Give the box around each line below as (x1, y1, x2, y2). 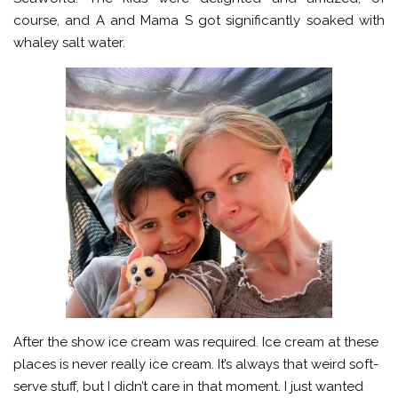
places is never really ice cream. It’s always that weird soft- (13, 356, 378, 372)
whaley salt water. (13, 35, 125, 51)
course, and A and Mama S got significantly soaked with (13, 12, 385, 28)
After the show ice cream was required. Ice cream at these (13, 334, 378, 350)
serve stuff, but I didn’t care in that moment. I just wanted (13, 378, 363, 394)
